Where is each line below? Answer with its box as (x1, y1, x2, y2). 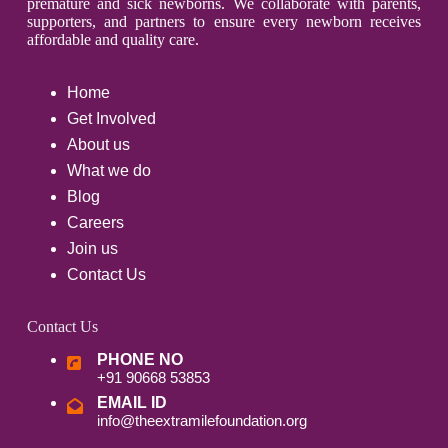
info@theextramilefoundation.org (96, 412, 307, 430)
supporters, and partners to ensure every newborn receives (26, 13, 422, 31)
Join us (66, 240, 118, 258)
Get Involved (66, 110, 156, 128)
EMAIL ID (96, 394, 167, 412)
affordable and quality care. (26, 31, 199, 49)
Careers (66, 214, 124, 232)
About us (66, 136, 130, 154)
